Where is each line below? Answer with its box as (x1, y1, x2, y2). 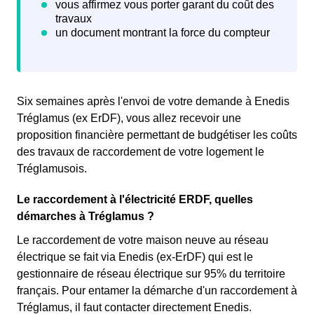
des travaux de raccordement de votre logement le (17, 146, 264, 158)
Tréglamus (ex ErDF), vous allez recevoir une (17, 112, 241, 125)
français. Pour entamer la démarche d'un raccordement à (17, 285, 297, 297)
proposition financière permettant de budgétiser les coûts (17, 129, 297, 142)
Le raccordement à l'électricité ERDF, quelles (17, 193, 253, 206)
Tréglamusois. (17, 163, 87, 175)
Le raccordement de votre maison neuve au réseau (17, 234, 268, 247)
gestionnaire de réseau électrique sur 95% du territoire (17, 268, 285, 280)
